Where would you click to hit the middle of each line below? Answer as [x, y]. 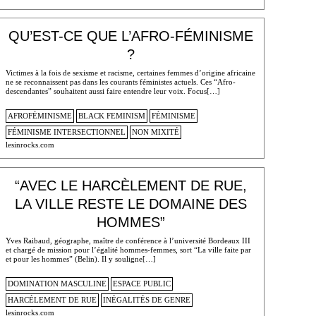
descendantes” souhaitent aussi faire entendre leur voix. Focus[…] [113, 91]
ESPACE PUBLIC [141, 284]
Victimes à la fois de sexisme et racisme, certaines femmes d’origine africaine [130, 72]
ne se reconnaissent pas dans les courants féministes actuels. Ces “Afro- [120, 81]
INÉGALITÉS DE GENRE [146, 300]
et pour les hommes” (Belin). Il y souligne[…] [80, 259]
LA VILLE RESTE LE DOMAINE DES [130, 204]
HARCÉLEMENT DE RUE [52, 300]
